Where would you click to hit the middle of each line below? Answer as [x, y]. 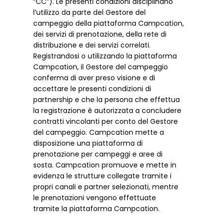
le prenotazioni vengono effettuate [95, 198]
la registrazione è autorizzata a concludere [108, 111]
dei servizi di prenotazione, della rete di [100, 34]
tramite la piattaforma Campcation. [97, 209]
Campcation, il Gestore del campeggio [101, 67]
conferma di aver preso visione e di [94, 78]
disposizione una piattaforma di [88, 143]
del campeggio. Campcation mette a [99, 133]
